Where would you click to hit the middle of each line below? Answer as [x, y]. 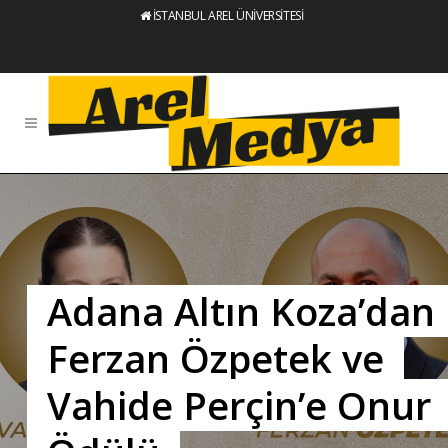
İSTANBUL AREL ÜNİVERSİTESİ [228, 15]
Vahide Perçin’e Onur [239, 405]
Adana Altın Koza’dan [241, 311]
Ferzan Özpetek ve [216, 358]
